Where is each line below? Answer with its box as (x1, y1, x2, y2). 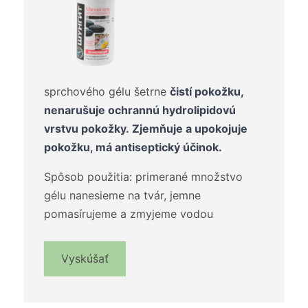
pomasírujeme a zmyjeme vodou (44, 207, 213, 221)
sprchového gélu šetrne (44, 85, 170, 99)
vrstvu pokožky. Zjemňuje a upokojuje (44, 122, 247, 136)
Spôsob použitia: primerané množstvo (44, 170, 243, 184)
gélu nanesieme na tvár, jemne (44, 188, 201, 203)
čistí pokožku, (170, 85, 243, 99)
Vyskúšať (61, 252, 109, 266)
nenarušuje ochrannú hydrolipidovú (44, 103, 236, 118)
